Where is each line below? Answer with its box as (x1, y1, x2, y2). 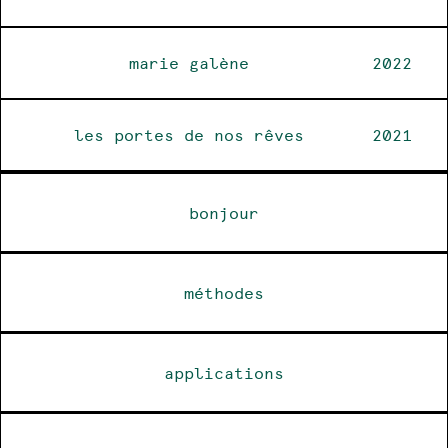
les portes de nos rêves (74, 123, 305, 146)
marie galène (129, 51, 250, 74)
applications (164, 360, 284, 384)
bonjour (189, 200, 259, 224)
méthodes (184, 280, 264, 304)
